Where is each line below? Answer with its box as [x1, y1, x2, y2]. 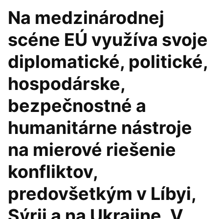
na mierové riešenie [8, 139, 176, 160]
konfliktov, [8, 161, 98, 182]
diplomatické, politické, [8, 51, 208, 72]
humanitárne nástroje [8, 117, 192, 138]
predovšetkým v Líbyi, [8, 183, 196, 204]
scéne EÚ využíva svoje [8, 29, 208, 50]
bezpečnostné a [8, 95, 146, 116]
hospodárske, [8, 73, 125, 94]
